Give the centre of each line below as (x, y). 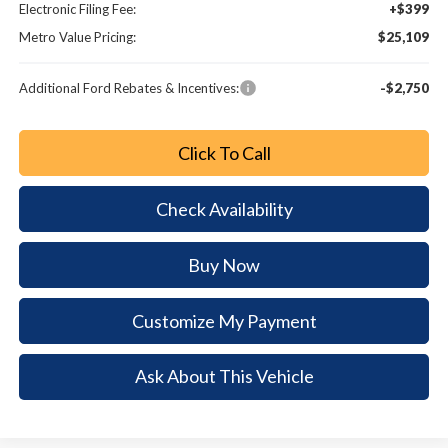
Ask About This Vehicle (224, 376)
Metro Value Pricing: (78, 36)
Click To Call (224, 152)
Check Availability (224, 208)
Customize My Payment (224, 320)
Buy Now (224, 264)
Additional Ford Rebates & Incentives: (129, 87)
